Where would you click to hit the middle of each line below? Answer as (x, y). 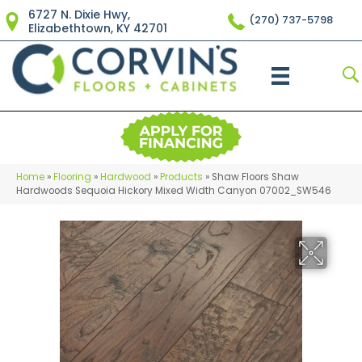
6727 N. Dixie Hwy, (79, 15)
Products (181, 177)
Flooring (72, 177)
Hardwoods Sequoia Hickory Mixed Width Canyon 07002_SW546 (174, 191)
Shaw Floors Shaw (255, 177)
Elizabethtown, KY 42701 (98, 28)
